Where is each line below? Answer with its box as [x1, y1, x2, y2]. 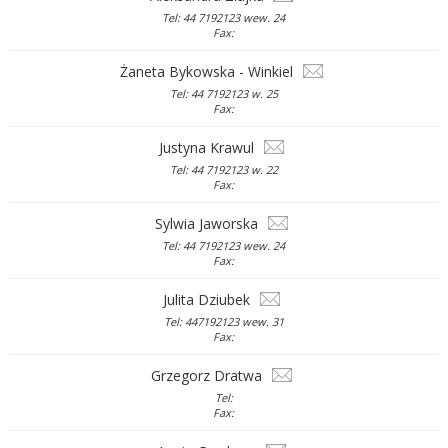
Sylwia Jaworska [155, 214, 263, 234]
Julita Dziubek [163, 290, 255, 310]
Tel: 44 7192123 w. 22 [170, 162, 278, 177]
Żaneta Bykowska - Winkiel [120, 62, 298, 82]
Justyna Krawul [159, 138, 259, 158]
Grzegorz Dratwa [151, 366, 267, 386]
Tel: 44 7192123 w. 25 [170, 86, 278, 101]
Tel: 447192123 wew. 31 [164, 314, 284, 329]
